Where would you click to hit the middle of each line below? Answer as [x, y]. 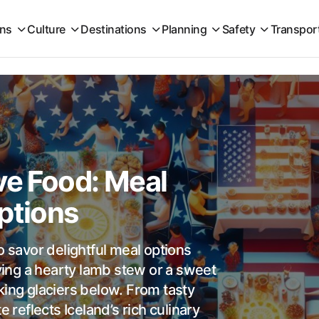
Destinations [114, 29]
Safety [239, 29]
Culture [46, 29]
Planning [184, 29]
